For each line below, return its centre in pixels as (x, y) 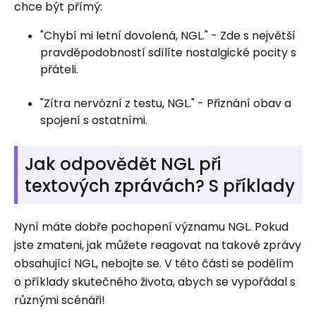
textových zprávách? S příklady (160, 186)
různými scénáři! (60, 300)
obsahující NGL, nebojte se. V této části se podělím (154, 263)
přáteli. (62, 69)
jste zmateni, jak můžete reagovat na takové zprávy (158, 245)
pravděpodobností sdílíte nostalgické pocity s (168, 53)
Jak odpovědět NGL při (123, 164)
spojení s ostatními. (94, 120)
